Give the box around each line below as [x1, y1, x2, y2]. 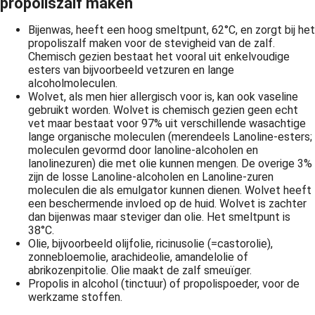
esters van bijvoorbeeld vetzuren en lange [28, 63, 234, 77]
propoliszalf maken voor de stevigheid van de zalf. [28, 37, 275, 50]
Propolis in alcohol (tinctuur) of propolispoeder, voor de [28, 277, 300, 290]
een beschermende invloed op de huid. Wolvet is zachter [28, 197, 307, 210]
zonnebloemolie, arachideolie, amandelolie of [28, 250, 248, 264]
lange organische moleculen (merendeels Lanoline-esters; [28, 130, 312, 143]
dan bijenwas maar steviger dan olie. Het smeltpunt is [28, 210, 290, 224]
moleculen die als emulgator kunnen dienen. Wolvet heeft [28, 184, 311, 197]
